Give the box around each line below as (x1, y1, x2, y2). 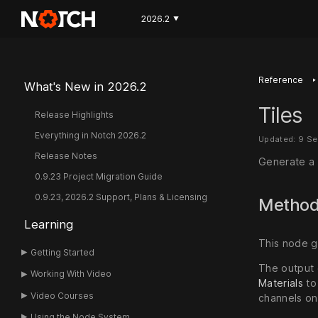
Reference (258, 75, 303, 85)
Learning (23, 217, 73, 231)
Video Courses (31, 290, 94, 301)
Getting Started (31, 247, 95, 258)
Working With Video (31, 268, 112, 280)
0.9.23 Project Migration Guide (34, 171, 163, 182)
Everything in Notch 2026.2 (34, 130, 146, 141)
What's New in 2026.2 (23, 79, 147, 94)
